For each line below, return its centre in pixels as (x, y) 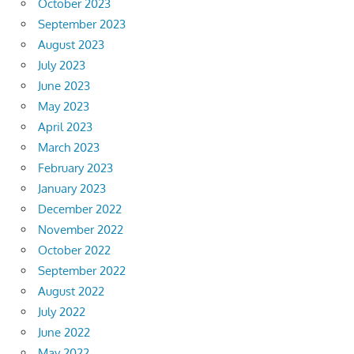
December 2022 (80, 209)
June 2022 (64, 332)
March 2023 (69, 147)
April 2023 (65, 126)
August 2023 (71, 44)
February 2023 (75, 168)
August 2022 (71, 291)
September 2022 (82, 270)
